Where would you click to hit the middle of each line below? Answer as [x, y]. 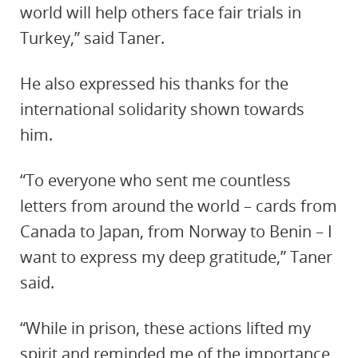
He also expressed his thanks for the [154, 84]
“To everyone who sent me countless [155, 180]
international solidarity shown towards [162, 109]
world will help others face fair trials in [161, 12]
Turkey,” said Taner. [92, 38]
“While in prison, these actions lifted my [165, 328]
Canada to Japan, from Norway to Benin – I [176, 231]
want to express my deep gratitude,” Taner [176, 257]
